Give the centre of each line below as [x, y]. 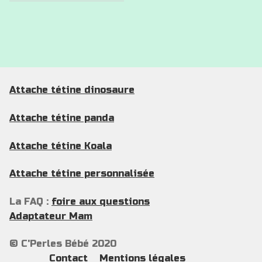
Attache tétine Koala [61, 146]
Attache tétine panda [62, 118]
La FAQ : [30, 201]
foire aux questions [101, 201]
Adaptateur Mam [51, 216]
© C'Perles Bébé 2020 [63, 244]
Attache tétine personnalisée [82, 174]
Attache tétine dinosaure [72, 90]
